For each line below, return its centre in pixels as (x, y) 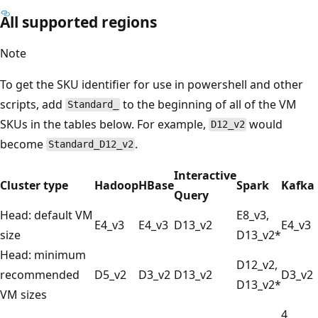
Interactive (205, 175)
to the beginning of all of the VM (209, 104)
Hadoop (116, 185)
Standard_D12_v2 (91, 144)
